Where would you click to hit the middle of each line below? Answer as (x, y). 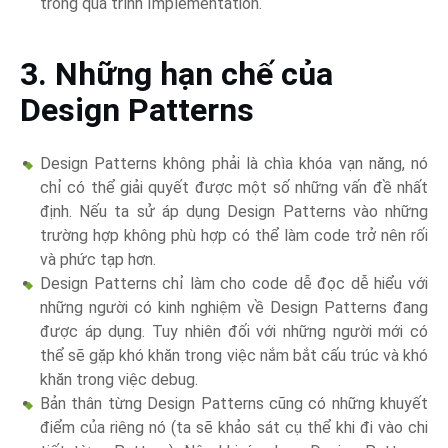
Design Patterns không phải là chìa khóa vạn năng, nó (234, 164)
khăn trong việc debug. (119, 380)
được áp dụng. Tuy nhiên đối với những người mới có (234, 332)
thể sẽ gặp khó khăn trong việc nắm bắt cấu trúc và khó (234, 356)
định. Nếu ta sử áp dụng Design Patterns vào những (234, 212)
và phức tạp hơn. (98, 260)
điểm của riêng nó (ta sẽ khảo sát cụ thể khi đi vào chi (234, 428)
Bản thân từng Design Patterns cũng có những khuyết (234, 404)
